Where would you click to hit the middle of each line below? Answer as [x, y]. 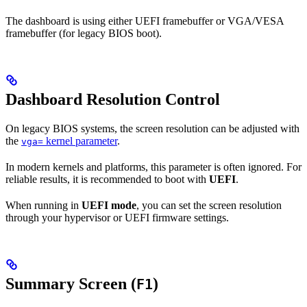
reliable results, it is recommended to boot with [107, 180]
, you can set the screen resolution [209, 206]
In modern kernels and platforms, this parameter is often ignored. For [153, 167]
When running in [44, 206]
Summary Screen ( [71, 284]
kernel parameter [80, 141]
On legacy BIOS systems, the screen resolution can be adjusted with [152, 129]
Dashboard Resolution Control [113, 100]
